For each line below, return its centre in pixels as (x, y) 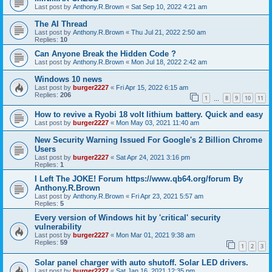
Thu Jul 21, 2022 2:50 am (168, 32)
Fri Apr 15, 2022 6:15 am (152, 87)
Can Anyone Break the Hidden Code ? (105, 53)
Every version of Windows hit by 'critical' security (127, 218)
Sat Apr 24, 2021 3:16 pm (153, 158)
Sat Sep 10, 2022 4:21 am (169, 6)
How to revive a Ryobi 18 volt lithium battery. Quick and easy (149, 115)
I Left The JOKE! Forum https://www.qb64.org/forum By (139, 179)
